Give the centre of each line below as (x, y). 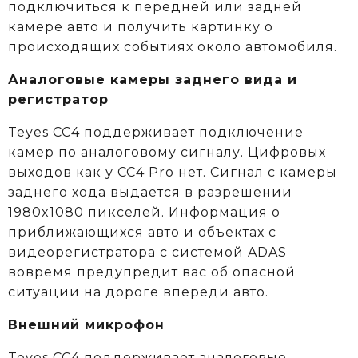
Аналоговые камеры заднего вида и (153, 79)
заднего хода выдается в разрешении (150, 192)
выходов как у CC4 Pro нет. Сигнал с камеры (173, 172)
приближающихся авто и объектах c (142, 232)
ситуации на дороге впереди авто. (138, 292)
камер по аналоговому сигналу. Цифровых (167, 152)
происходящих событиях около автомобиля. (173, 46)
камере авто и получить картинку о (141, 26)
